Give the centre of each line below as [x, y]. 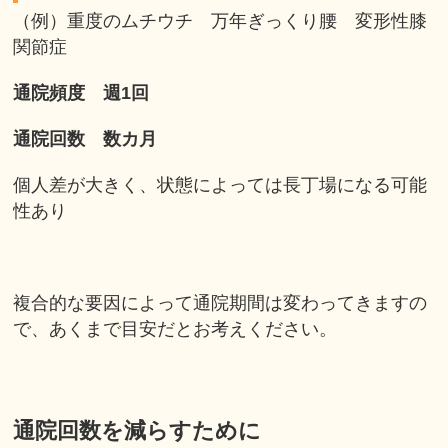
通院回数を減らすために [137, 431]
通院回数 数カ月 [85, 139]
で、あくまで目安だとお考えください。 [175, 329]
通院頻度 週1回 [81, 93]
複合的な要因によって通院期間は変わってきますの [220, 303]
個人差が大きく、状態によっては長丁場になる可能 [220, 185]
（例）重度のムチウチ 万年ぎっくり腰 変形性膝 [220, 21]
